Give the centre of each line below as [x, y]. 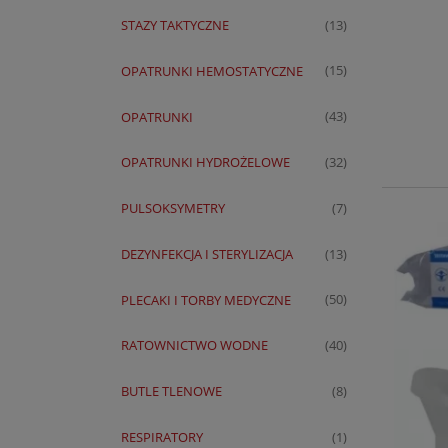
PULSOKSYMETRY [173, 208]
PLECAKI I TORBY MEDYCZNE [206, 299]
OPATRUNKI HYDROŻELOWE [205, 162]
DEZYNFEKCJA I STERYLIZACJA [207, 253]
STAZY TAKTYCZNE [175, 25]
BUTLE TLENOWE [171, 391]
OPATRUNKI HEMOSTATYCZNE [212, 70]
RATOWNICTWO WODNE [194, 345]
